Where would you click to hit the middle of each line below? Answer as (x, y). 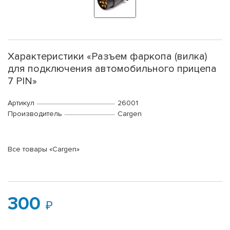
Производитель (35, 114)
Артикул (21, 103)
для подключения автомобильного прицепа (112, 69)
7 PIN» (22, 81)
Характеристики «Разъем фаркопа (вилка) (107, 57)
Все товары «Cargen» (44, 149)
